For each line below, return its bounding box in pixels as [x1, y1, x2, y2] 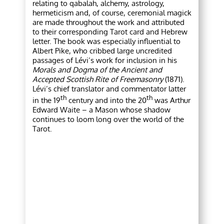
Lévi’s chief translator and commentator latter [32, 84, 186, 94]
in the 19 [32, 95, 61, 105]
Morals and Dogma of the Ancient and [32, 65, 162, 75]
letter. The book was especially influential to [32, 36, 181, 46]
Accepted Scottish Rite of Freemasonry [32, 74, 163, 84]
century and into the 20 [66, 95, 147, 105]
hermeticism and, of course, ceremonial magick [32, 8, 192, 18]
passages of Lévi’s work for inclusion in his [32, 55, 177, 65]
